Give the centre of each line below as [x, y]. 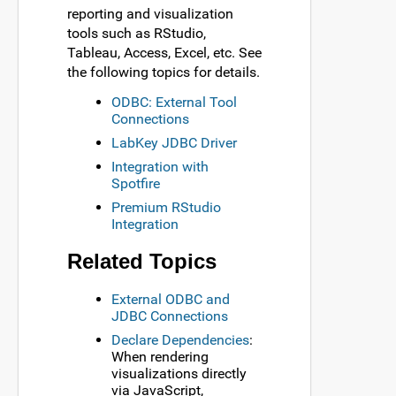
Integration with [160, 167]
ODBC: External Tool [174, 103]
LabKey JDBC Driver [174, 143]
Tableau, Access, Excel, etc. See [164, 52]
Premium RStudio [166, 208]
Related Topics [142, 262]
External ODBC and [171, 299]
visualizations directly [179, 373]
